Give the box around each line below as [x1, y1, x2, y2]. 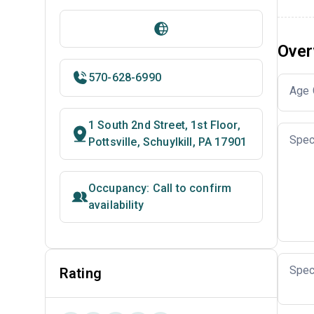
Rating [60, 265, 102, 282]
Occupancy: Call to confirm [88, 182, 232, 195]
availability [88, 198, 144, 212]
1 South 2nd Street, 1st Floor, [88, 118, 240, 132]
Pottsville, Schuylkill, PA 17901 [88, 135, 247, 149]
